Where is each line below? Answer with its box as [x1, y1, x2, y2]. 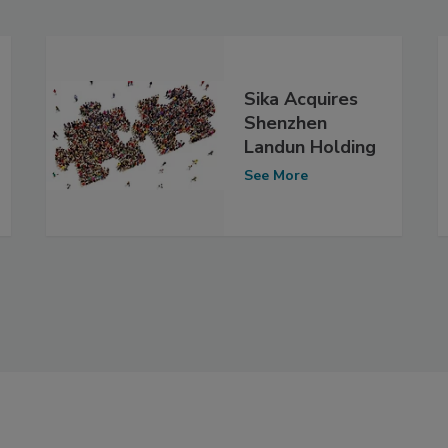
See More [244, 166, 308, 186]
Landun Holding [244, 135, 376, 160]
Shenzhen [244, 111, 327, 136]
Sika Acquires [244, 87, 358, 112]
